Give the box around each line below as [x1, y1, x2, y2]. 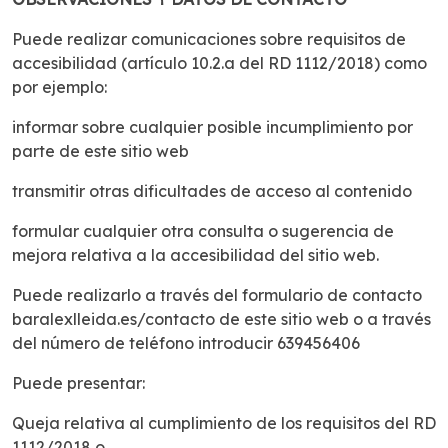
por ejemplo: [12, 77, 107, 98]
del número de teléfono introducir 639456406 [12, 333, 360, 354]
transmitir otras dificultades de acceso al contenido [12, 181, 412, 202]
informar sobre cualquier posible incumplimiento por [12, 117, 413, 138]
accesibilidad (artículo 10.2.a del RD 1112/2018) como [12, 53, 427, 74]
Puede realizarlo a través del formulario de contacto [12, 285, 422, 306]
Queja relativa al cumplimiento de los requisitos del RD [12, 413, 436, 434]
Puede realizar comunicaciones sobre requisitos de [12, 29, 406, 50]
